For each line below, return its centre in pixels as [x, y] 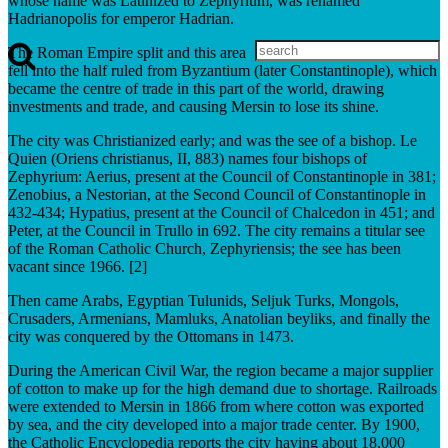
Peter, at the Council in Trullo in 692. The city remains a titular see [216, 230]
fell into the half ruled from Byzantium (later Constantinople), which [222, 70]
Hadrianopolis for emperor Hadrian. [121, 18]
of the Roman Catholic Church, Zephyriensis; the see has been [204, 248]
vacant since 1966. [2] [77, 266]
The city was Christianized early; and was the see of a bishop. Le [212, 140]
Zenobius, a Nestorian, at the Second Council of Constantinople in [217, 194]
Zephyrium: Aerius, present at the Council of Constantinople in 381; [222, 176]
